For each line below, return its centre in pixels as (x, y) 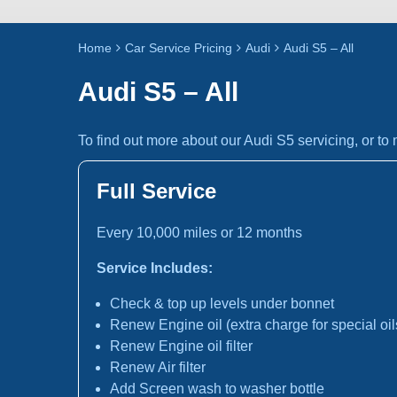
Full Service (156, 191)
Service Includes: (155, 268)
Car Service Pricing (179, 48)
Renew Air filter (158, 367)
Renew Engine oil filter (181, 346)
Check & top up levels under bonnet (222, 304)
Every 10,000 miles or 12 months (199, 233)
